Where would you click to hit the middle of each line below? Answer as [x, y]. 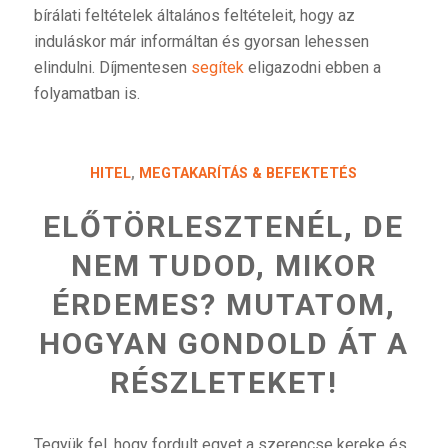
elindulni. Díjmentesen [112, 68]
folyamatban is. [86, 94]
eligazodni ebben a [312, 68]
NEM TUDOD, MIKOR [223, 265]
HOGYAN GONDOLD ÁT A [223, 343]
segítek [217, 68]
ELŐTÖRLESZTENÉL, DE [224, 226]
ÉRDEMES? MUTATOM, [223, 304]
